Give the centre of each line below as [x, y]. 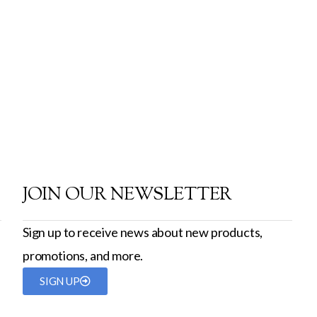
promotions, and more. [83, 255]
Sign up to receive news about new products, [143, 232]
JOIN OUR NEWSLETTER [127, 195]
